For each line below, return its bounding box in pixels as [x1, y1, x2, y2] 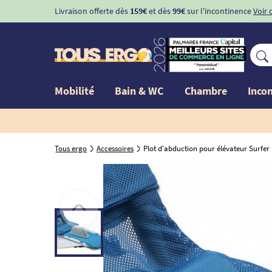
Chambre [184, 83, 227, 98]
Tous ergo [55, 143, 87, 154]
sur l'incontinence [185, 5, 251, 16]
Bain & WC [115, 83, 164, 98]
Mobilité [55, 83, 94, 98]
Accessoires [97, 143, 134, 154]
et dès [147, 5, 172, 16]
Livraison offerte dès [55, 5, 130, 16]
